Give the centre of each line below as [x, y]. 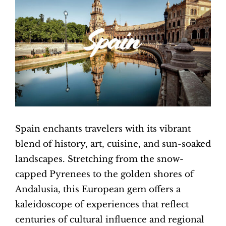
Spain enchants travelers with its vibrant [103, 129]
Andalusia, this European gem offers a [98, 190]
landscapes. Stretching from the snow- [99, 159]
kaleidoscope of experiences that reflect [102, 205]
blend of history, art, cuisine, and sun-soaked [113, 144]
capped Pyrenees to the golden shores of [104, 175]
